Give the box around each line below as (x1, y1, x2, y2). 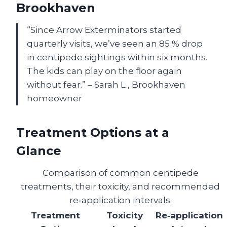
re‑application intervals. (69, 195, 172, 206)
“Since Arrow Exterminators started (27, 25, 181, 35)
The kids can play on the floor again (27, 66, 182, 77)
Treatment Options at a (16, 125, 169, 140)
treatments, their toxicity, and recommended (21, 181, 220, 192)
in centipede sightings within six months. (27, 52, 207, 63)
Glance (16, 143, 61, 159)
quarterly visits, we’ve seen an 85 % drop (27, 39, 203, 49)
